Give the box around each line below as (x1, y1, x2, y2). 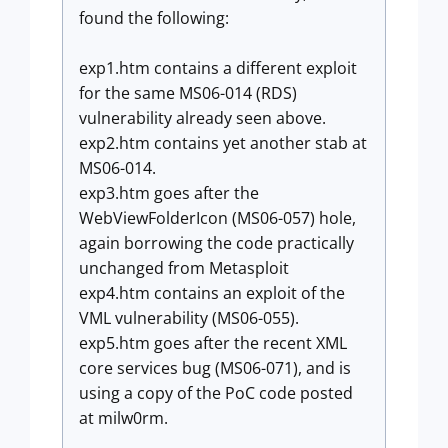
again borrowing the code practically (79, 232, 354, 254)
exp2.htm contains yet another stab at (79, 132, 367, 154)
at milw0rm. (79, 407, 168, 429)
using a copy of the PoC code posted (79, 382, 353, 404)
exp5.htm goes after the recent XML (79, 332, 347, 354)
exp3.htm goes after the (79, 182, 259, 204)
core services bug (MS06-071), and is (79, 357, 351, 379)
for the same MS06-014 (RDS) (79, 82, 297, 104)
